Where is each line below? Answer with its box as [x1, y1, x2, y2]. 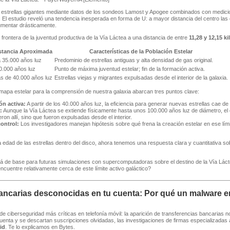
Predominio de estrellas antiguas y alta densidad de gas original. [54, 57, 213, 64]
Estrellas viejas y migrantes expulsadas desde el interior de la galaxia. [54, 74, 228, 81]
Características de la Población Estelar [89, 48, 193, 55]
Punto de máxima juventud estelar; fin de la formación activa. [54, 66, 205, 72]
